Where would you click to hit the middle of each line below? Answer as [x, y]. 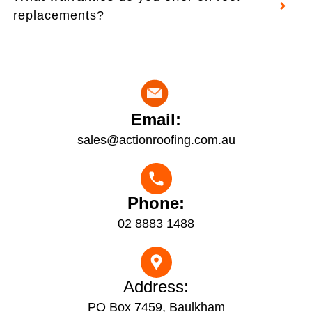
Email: [156, 119]
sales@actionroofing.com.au [156, 140]
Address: [156, 286]
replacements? [59, 15]
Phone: [156, 203]
